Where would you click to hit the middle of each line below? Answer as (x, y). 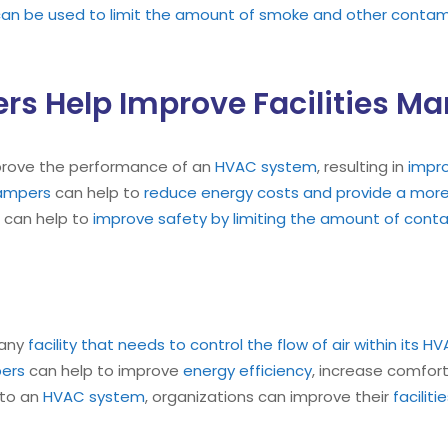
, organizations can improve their (269, 396)
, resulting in (362, 166)
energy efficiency (247, 370)
